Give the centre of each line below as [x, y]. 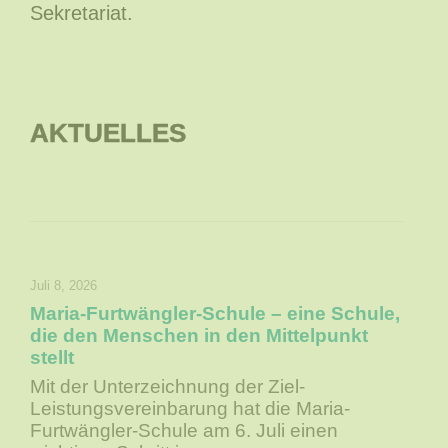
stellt [52, 358]
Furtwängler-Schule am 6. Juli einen [184, 431]
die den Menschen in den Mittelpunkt [199, 336]
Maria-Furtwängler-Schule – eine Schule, [215, 314]
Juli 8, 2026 [64, 286]
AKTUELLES [108, 133]
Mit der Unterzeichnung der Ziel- [168, 387]
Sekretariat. [82, 13]
